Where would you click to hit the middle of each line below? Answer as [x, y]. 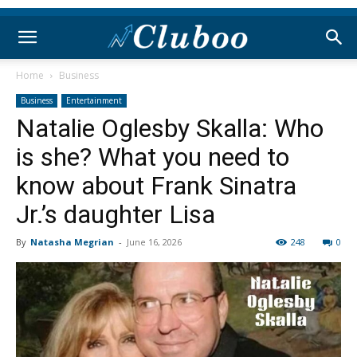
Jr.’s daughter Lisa [116, 214]
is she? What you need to [153, 157]
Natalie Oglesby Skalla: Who [170, 128]
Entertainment [94, 100]
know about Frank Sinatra [156, 186]
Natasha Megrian [72, 242]
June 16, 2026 [154, 242]
